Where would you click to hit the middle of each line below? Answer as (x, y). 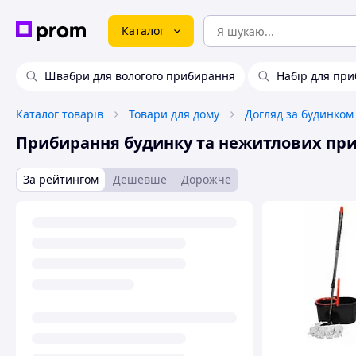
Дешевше (140, 179)
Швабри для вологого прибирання (140, 76)
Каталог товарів (60, 114)
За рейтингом (61, 179)
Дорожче (206, 179)
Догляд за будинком (299, 114)
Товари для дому (174, 114)
